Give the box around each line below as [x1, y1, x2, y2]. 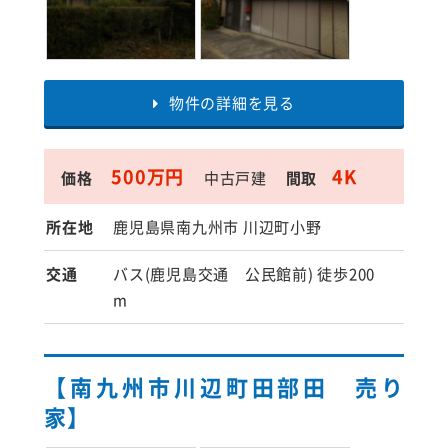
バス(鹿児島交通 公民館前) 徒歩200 [113, 263, 375, 285]
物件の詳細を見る [168, 92, 295, 114]
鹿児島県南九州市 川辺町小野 [113, 216, 322, 238]
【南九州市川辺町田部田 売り [44, 370, 404, 403]
